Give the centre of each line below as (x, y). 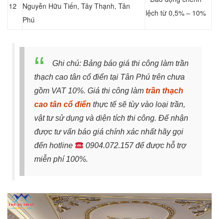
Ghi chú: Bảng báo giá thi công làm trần (120, 64)
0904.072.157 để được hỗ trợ (135, 146)
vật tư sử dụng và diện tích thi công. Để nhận (111, 118)
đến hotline (55, 146)
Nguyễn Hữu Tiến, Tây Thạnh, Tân (76, 6)
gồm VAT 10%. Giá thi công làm (90, 91)
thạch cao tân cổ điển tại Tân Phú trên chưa (109, 77)
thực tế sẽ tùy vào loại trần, (138, 105)
